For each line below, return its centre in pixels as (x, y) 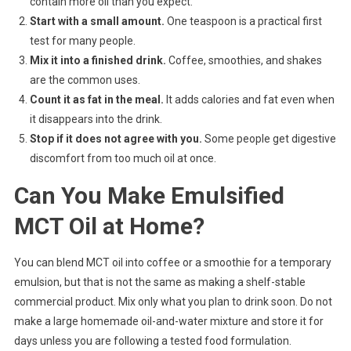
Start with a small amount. (97, 22)
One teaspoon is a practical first (243, 22)
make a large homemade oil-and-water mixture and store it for (168, 322)
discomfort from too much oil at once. (123, 159)
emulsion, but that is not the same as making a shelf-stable (159, 282)
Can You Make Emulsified (149, 196)
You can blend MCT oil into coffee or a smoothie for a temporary (172, 263)
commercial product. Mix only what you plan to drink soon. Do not (173, 302)
